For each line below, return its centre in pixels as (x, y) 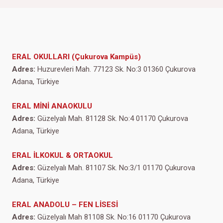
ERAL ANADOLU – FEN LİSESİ (65, 204)
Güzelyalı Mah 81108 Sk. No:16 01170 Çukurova (113, 217)
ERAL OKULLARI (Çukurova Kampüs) (76, 57)
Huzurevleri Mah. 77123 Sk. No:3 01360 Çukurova (115, 69)
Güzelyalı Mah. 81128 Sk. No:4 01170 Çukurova (112, 119)
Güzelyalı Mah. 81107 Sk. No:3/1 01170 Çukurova (115, 168)
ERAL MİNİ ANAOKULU (52, 106)
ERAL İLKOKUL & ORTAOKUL (62, 155)
